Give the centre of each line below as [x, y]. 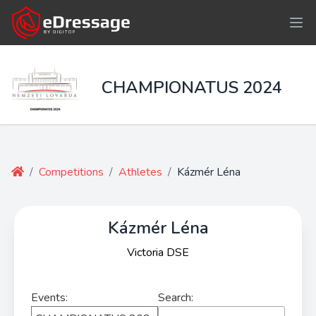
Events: [49, 298]
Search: [176, 298]
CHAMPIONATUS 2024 [192, 87]
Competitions [71, 172]
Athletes [140, 172]
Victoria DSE [158, 253]
